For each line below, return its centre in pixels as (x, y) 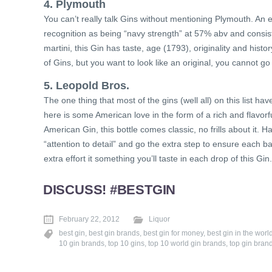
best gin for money (173, 233)
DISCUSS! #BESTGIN (109, 189)
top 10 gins (126, 243)
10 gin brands (82, 243)
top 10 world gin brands (187, 243)
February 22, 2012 (89, 219)
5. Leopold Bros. (87, 85)
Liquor (159, 219)
